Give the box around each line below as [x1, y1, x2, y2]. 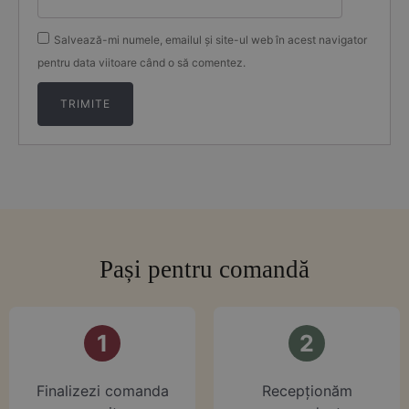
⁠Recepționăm [261, 381, 352, 400]
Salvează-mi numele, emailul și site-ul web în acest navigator [54, 32, 367, 47]
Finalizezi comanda [36, 381, 169, 400]
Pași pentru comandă [100, 255, 309, 283]
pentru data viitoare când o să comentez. [37, 55, 246, 69]
